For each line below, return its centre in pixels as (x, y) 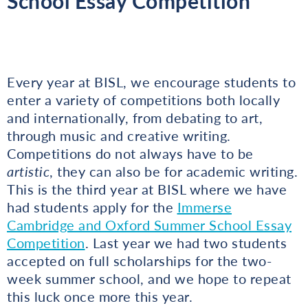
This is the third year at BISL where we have (147, 189)
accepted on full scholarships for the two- (139, 260)
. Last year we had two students (186, 242)
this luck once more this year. (100, 296)
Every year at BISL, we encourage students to (151, 81)
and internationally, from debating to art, (135, 117)
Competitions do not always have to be (130, 153)
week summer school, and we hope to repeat (149, 278)
